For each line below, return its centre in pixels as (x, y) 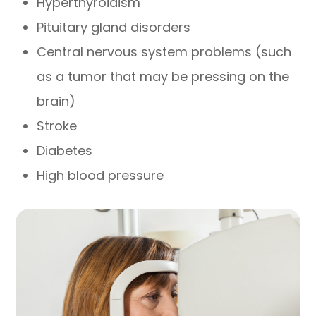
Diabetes (65, 150)
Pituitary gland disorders (114, 27)
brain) (56, 101)
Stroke (57, 126)
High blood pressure (101, 175)
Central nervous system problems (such (164, 51)
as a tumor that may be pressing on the (163, 76)
